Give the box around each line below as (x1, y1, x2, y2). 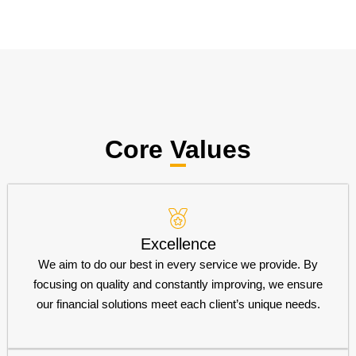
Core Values (105, 134, 251, 164)
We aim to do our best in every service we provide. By (38, 257, 318, 271)
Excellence (140, 234, 216, 253)
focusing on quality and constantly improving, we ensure (33, 277, 323, 291)
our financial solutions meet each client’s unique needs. (36, 296, 320, 311)
